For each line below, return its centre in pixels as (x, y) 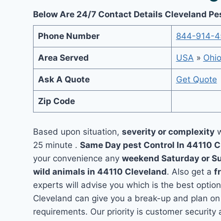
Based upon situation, (78, 131)
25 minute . (57, 145)
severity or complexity (168, 131)
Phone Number (69, 36)
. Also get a (191, 171)
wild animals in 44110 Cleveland (100, 171)
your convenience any (78, 158)
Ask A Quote (64, 79)
